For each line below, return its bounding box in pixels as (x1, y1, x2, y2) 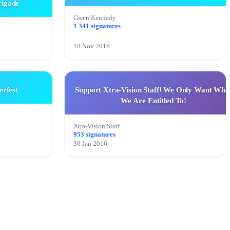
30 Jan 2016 (73, 140, 107, 148)
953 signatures (73, 131, 116, 139)
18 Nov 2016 (73, 43, 110, 50)
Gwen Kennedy (73, 14, 116, 22)
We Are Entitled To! (120, 97, 187, 105)
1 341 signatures (73, 23, 121, 30)
